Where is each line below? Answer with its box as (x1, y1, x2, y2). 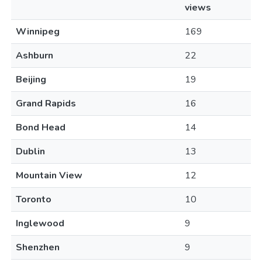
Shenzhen (16, 241, 60, 254)
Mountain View (16, 169, 82, 182)
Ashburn (16, 49, 53, 62)
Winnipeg (16, 25, 60, 38)
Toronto (16, 193, 51, 206)
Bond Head (16, 121, 65, 134)
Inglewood (16, 217, 64, 230)
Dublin (16, 145, 45, 158)
